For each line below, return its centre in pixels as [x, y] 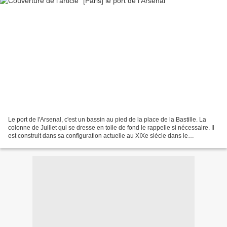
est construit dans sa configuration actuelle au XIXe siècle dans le [98, 136]
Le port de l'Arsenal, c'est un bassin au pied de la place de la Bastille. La [107, 119]
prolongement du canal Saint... [50, 144]
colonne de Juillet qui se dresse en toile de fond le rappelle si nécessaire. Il [111, 127]
